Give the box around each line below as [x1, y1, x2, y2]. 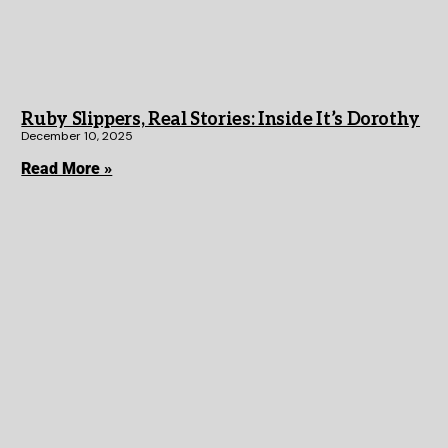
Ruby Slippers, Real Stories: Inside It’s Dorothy [21, 109, 421, 131]
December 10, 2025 [21, 128, 134, 145]
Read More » [21, 159, 113, 179]
